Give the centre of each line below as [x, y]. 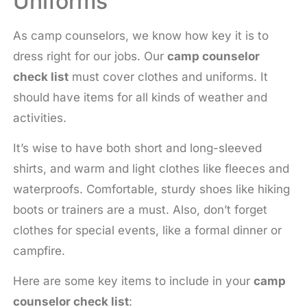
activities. [39, 118]
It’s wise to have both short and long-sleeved [137, 148]
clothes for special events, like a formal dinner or [147, 231]
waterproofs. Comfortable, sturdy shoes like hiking [151, 189]
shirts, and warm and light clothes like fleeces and [151, 169]
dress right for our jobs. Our [90, 56]
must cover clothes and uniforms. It [168, 76]
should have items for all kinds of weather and [140, 97]
